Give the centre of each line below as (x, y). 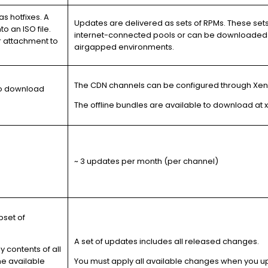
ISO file (36, 29)
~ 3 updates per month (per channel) (146, 161)
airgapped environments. (124, 47)
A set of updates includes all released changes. (167, 241)
